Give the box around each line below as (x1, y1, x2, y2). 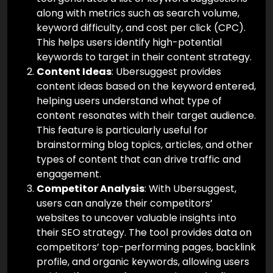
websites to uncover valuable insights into (37, 211, 236, 225)
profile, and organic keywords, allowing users (37, 255, 249, 269)
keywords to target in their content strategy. (37, 50, 252, 65)
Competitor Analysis (37, 182, 144, 196)
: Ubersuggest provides (112, 65, 221, 79)
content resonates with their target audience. (37, 108, 256, 123)
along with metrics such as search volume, (37, 6, 239, 21)
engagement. (37, 167, 101, 182)
